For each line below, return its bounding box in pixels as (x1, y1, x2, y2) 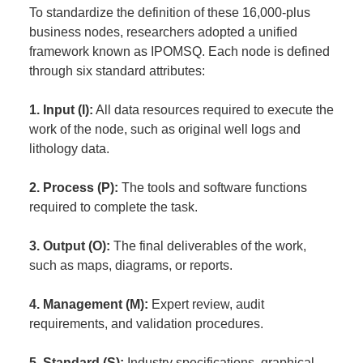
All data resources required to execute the (92, 103, 334, 117)
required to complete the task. (28, 200, 198, 214)
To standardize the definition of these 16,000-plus (28, 6, 310, 19)
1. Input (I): (28, 103, 93, 117)
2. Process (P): (28, 181, 118, 194)
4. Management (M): (28, 297, 148, 311)
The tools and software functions (117, 181, 307, 194)
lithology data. (28, 142, 109, 156)
